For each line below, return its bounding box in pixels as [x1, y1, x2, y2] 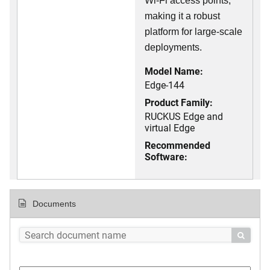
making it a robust [145, 11, 220, 21]
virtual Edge [145, 121, 195, 134]
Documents [30, 199, 77, 209]
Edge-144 [145, 78, 184, 91]
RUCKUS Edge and [145, 110, 223, 122]
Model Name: [145, 64, 203, 77]
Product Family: [145, 96, 213, 108]
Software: [145, 150, 187, 163]
